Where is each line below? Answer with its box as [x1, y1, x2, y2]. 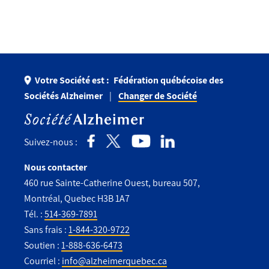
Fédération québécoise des [113, 74, 223, 87]
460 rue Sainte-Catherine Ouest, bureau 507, [24, 177, 200, 190]
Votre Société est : [35, 74, 111, 87]
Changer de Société [118, 89, 197, 103]
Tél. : [24, 208, 44, 221]
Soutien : [24, 239, 61, 252]
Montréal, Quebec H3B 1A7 [24, 192, 130, 205]
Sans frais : [24, 223, 68, 237]
